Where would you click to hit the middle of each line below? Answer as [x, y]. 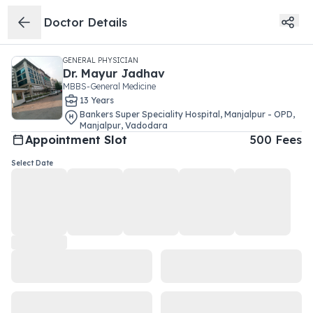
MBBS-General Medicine [109, 86]
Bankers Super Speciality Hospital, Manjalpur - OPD [186, 114]
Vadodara [146, 125]
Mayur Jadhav [123, 73]
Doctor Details [86, 22]
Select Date [32, 163]
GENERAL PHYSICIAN [101, 60]
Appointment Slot [76, 140]
